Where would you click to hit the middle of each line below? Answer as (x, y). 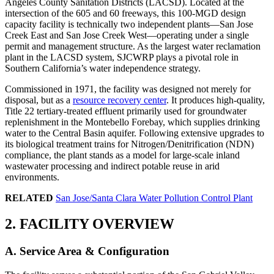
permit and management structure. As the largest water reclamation (133, 46)
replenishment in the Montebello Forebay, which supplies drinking (132, 122)
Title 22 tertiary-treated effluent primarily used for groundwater (126, 111)
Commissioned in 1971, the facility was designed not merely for (128, 89)
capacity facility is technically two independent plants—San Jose (129, 24)
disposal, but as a (39, 100)
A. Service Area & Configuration (87, 251)
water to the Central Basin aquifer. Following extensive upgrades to (135, 133)
